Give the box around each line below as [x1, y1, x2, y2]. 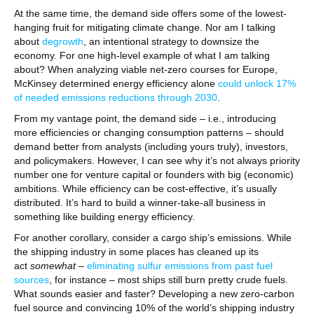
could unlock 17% [218, 78, 296, 89]
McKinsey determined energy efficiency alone [14, 78, 218, 89]
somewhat [30, 260, 78, 271]
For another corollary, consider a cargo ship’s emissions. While [14, 232, 292, 243]
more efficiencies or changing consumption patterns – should [14, 127, 284, 138]
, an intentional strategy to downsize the [83, 36, 259, 47]
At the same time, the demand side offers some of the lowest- [14, 8, 287, 19]
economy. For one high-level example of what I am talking [14, 50, 270, 61]
